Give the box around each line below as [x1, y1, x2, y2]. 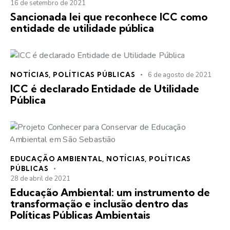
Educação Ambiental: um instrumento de [10, 185, 210, 199]
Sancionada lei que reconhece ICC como [10, 10, 207, 23]
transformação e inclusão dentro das [10, 197, 188, 210]
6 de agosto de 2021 [148, 70, 212, 80]
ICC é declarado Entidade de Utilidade [10, 82, 199, 95]
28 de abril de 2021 [10, 174, 70, 183]
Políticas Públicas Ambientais [10, 208, 150, 221]
